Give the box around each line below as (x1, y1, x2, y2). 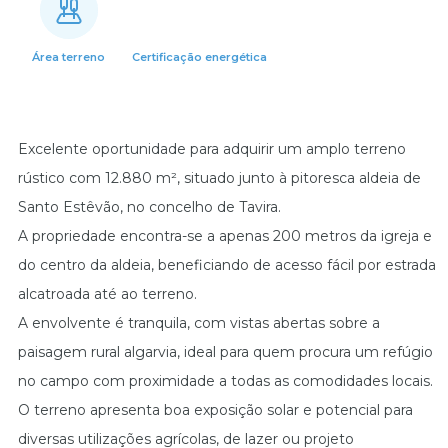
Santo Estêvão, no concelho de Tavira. (17, 198, 281, 216)
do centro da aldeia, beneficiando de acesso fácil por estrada (17, 256, 436, 274)
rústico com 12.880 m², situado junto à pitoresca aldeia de (17, 169, 421, 187)
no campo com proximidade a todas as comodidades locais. (17, 372, 433, 390)
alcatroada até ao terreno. (17, 285, 201, 303)
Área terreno (32, 50, 106, 64)
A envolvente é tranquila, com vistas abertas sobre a (17, 314, 380, 332)
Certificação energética (131, 50, 267, 64)
